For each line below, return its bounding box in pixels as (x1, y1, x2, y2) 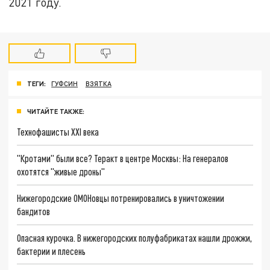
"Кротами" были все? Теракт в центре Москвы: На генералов (17, 152, 229, 165)
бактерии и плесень (17, 245, 86, 257)
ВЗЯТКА (85, 79, 111, 87)
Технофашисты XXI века (17, 126, 99, 138)
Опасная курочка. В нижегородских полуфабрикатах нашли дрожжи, (17, 231, 253, 243)
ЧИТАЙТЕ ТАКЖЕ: (27, 107, 84, 115)
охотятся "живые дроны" (17, 166, 105, 178)
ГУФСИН (51, 79, 78, 87)
